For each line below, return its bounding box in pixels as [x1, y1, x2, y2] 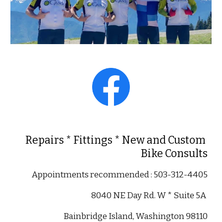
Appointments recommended [31, 169, 151, 180]
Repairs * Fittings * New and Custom [25, 133, 206, 147]
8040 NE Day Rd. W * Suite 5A [91, 190, 208, 201]
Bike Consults [140, 147, 208, 160]
